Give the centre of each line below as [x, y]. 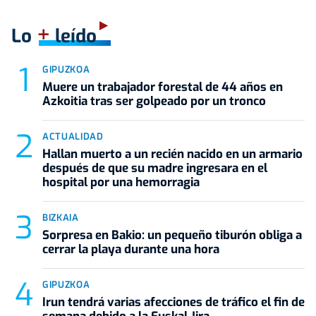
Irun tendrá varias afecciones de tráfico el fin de [174, 302]
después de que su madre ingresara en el [155, 168]
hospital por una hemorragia [121, 182]
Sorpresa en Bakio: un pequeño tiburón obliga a [172, 235]
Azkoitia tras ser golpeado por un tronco [154, 101]
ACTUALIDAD [73, 136]
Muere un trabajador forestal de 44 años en [163, 87]
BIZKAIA [61, 217]
